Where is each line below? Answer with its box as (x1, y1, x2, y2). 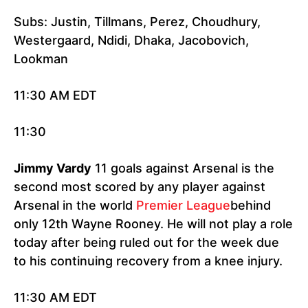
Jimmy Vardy (14, 161, 91, 176)
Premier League (136, 198, 230, 213)
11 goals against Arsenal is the (91, 161, 274, 176)
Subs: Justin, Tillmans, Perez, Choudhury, (14, 14, 261, 30)
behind (230, 198, 271, 213)
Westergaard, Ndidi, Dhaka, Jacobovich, (14, 33, 249, 48)
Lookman (14, 52, 68, 67)
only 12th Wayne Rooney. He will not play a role (14, 217, 293, 232)
